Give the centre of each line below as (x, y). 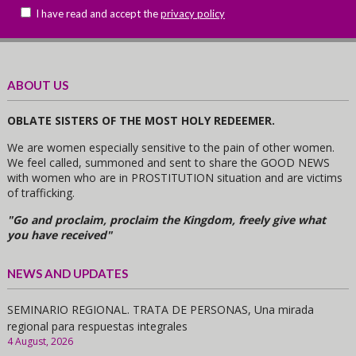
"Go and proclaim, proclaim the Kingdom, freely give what (166, 219)
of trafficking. (41, 192)
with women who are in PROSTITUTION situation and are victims (174, 177)
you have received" (59, 234)
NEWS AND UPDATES (67, 273)
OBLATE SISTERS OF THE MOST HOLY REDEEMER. (141, 120)
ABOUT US (37, 85)
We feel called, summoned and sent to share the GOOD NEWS (168, 162)
